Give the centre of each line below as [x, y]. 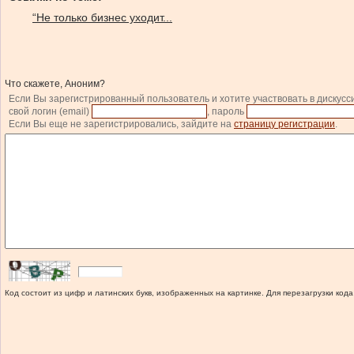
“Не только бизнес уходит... [102, 17]
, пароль [227, 111]
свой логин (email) [50, 111]
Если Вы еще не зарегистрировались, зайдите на [121, 124]
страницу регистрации [284, 124]
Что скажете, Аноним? [55, 84]
